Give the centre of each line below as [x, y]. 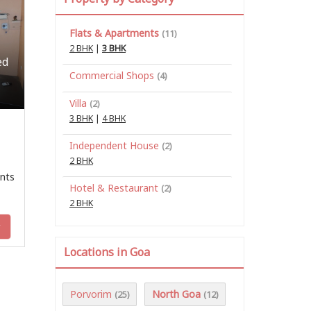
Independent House [114, 145]
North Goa [176, 294]
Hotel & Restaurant [114, 187]
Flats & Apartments [114, 33]
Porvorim [91, 294]
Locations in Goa [107, 252]
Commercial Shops [112, 75]
